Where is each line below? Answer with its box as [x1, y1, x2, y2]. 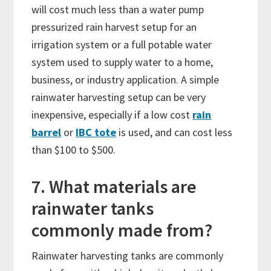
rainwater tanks [31, 197, 154, 220]
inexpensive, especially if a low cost [31, 108, 193, 122]
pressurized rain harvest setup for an [31, 20, 197, 34]
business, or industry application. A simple [31, 73, 220, 87]
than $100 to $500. [31, 143, 119, 157]
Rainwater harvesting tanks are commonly [31, 249, 224, 263]
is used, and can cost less [116, 125, 233, 140]
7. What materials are [31, 175, 197, 198]
